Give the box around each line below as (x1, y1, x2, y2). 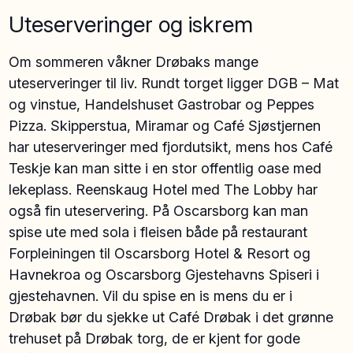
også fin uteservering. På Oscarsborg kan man (9, 202, 309, 219)
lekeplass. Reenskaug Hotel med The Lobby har (9, 180, 318, 198)
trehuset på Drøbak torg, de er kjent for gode (9, 329, 301, 347)
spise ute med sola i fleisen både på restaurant (9, 223, 308, 240)
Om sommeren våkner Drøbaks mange (9, 53, 259, 70)
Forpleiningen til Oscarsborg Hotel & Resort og (9, 244, 311, 262)
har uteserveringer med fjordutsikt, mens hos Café (9, 138, 333, 155)
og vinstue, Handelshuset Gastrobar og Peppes (9, 95, 315, 113)
